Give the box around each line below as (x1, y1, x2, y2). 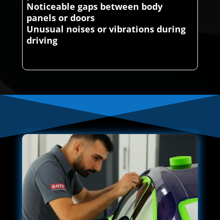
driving (26, 34, 57, 46)
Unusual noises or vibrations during (26, 23, 186, 35)
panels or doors (26, 11, 95, 24)
